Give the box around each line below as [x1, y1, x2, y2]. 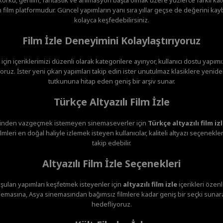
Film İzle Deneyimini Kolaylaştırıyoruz [22, 33, 201, 47]
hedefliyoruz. [91, 199, 132, 209]
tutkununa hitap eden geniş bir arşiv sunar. [48, 77, 175, 86]
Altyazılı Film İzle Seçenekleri [42, 156, 181, 170]
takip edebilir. [92, 138, 131, 147]
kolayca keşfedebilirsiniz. [74, 15, 149, 24]
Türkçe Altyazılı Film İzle [53, 95, 170, 109]
